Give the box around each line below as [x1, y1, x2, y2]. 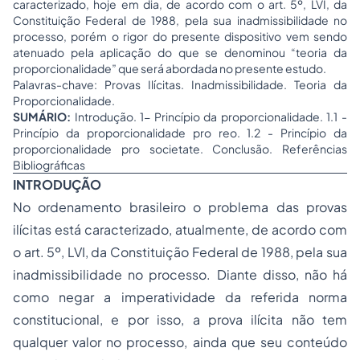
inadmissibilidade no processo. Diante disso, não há [13, 266, 347, 283]
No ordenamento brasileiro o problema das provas [13, 198, 347, 215]
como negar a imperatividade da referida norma [13, 288, 347, 305]
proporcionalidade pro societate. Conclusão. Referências [13, 141, 347, 156]
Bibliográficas [13, 157, 85, 172]
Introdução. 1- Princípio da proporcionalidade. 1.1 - [74, 109, 348, 124]
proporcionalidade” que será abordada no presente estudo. [13, 61, 326, 76]
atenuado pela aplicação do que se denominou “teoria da [13, 45, 347, 59]
